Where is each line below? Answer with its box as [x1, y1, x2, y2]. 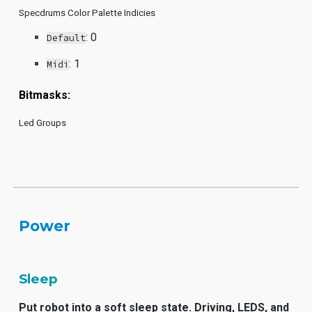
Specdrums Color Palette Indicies [19, 8, 156, 18]
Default [47, 32, 86, 44]
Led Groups [19, 118, 67, 128]
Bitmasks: [19, 88, 71, 102]
